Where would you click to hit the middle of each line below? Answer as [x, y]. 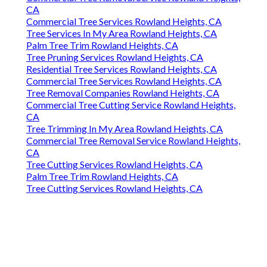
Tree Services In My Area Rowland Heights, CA [122, 33]
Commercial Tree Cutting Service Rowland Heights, [131, 105]
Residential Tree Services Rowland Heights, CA [122, 69]
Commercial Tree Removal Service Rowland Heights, [133, 141]
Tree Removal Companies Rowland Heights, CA [123, 93]
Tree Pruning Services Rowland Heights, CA [115, 57]
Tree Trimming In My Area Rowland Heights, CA [125, 129]
